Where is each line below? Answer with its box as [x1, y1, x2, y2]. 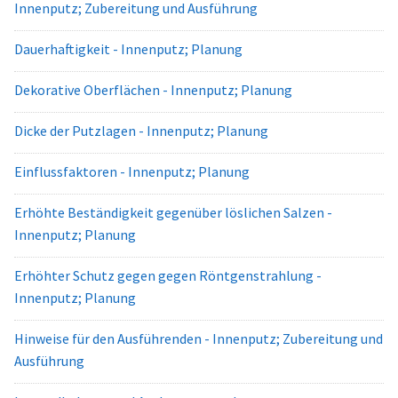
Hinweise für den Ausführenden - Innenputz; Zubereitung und [14, 330, 383, 347]
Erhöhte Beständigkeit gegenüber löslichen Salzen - [14, 203, 332, 221]
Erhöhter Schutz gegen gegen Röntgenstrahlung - [14, 267, 322, 284]
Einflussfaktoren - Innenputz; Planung [14, 163, 250, 180]
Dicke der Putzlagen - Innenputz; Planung [14, 122, 268, 139]
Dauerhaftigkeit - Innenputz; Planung [14, 40, 243, 58]
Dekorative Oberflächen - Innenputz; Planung [14, 81, 292, 99]
